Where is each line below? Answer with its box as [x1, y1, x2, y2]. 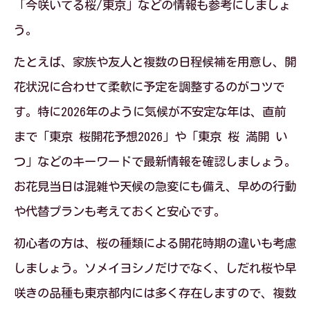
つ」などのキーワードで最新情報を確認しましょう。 [14, 156, 296, 167]
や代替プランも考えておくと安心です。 [14, 206, 226, 217]
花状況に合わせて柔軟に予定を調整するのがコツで [14, 81, 284, 93]
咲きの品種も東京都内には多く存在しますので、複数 [14, 287, 296, 299]
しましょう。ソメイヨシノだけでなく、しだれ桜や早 [14, 262, 296, 274]
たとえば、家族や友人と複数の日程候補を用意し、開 [14, 56, 296, 68]
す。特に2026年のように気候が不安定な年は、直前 [14, 106, 286, 118]
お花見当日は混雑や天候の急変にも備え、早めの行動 [14, 181, 296, 192]
